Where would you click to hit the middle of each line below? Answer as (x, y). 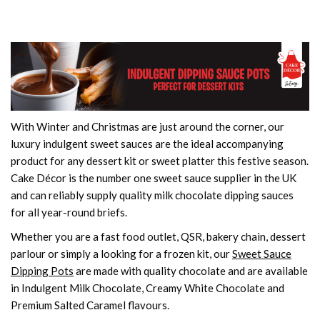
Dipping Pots (42, 270)
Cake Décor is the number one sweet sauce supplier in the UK (154, 177)
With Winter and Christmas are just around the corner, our (147, 126)
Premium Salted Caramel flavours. (90, 305)
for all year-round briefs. (69, 212)
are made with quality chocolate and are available (191, 270)
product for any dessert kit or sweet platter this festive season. (160, 160)
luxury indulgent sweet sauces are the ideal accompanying (147, 143)
